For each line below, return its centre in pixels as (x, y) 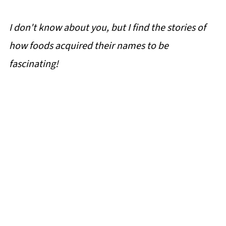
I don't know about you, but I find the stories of (107, 28)
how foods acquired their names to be (89, 46)
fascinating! (34, 64)
